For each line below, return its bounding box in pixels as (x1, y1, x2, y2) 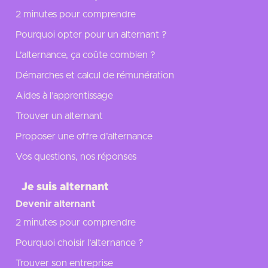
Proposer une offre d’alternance (16, 131, 153, 141)
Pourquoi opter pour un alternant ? (16, 29, 167, 39)
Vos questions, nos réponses (16, 151, 136, 162)
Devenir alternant (16, 199, 95, 209)
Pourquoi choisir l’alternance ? (16, 237, 144, 248)
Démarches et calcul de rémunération (16, 70, 174, 80)
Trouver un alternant (16, 111, 103, 121)
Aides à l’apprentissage (16, 90, 113, 100)
